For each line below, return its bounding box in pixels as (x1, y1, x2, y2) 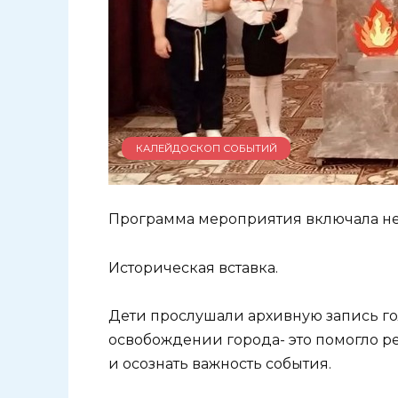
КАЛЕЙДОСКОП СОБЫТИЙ (135, 141, 277, 155)
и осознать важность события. (108, 354, 331, 372)
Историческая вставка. (108, 259, 282, 276)
